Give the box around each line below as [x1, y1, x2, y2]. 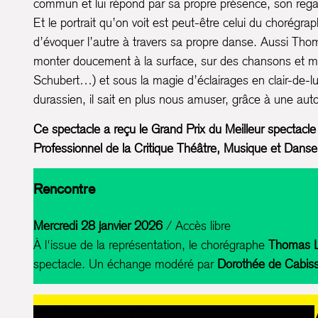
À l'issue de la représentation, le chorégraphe [33, 237, 268, 252]
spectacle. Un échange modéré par [33, 256, 217, 271]
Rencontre [33, 180, 95, 197]
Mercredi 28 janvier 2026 [33, 218, 163, 233]
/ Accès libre [163, 218, 231, 233]
